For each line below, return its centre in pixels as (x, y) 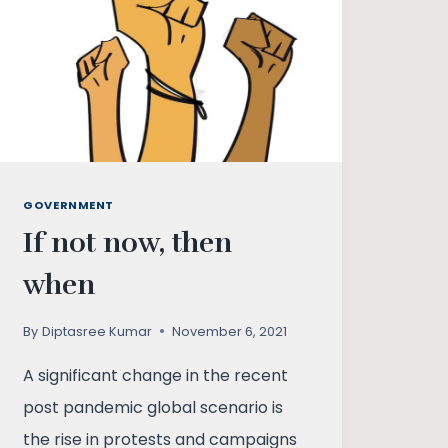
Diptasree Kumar (96, 331)
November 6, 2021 (229, 331)
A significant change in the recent (156, 375)
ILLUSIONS (143, 61)
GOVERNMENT (68, 205)
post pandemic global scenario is (153, 407)
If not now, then (128, 242)
